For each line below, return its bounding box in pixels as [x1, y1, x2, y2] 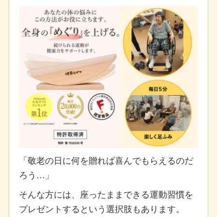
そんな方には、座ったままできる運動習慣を [18, 187, 193, 200]
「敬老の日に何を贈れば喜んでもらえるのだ [18, 153, 193, 166]
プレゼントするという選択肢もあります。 [18, 201, 185, 215]
